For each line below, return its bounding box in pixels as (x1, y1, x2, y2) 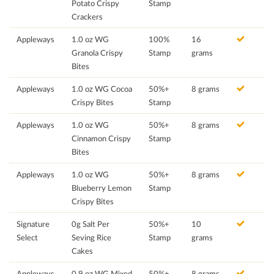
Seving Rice (72, 232, 111, 243)
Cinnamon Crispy (72, 133, 131, 144)
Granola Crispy (72, 48, 123, 58)
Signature (17, 219, 50, 229)
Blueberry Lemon (72, 183, 131, 193)
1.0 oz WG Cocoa (72, 84, 132, 94)
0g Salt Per (72, 219, 109, 229)
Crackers (72, 12, 103, 22)
